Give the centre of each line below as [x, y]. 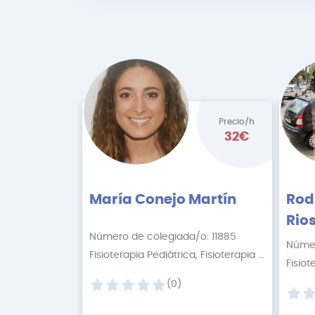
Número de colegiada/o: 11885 [163, 237]
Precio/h [237, 122]
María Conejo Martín [163, 200]
